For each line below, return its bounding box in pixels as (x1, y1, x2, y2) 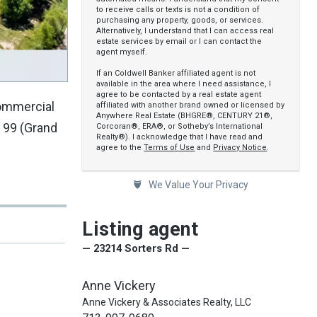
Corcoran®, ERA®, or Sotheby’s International (96, 122, 263, 131)
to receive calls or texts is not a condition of (96, 5, 260, 14)
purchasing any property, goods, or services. (96, 16, 264, 25)
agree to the (96, 143, 144, 152)
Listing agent (82, 218, 199, 241)
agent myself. (96, 47, 148, 57)
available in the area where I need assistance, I (96, 79, 272, 88)
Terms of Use (144, 143, 195, 152)
